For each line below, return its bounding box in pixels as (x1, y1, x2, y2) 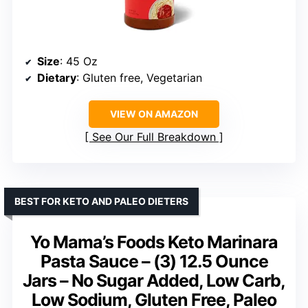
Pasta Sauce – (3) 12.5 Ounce (40, 250, 268, 272)
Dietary (37, 70, 76, 85)
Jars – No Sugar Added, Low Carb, (23, 269, 285, 291)
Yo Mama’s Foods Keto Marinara (30, 231, 278, 252)
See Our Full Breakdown (92, 129, 216, 144)
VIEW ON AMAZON (110, 107, 198, 120)
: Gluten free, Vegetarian (76, 70, 202, 85)
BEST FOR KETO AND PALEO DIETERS (14, 195, 188, 207)
